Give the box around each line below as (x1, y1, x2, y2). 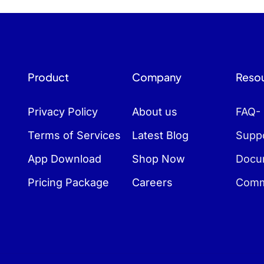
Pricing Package (28, 176, 109, 189)
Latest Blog (131, 129, 189, 141)
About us (131, 105, 177, 118)
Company (131, 70, 181, 84)
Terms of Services (28, 129, 121, 141)
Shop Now (131, 153, 185, 165)
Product (28, 70, 69, 84)
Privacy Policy (28, 105, 98, 118)
